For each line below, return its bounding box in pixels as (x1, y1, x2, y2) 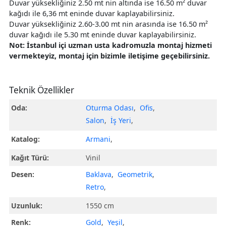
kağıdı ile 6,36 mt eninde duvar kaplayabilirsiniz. (9, 9, 175, 19)
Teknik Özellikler (9, 84, 74, 96)
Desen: (11, 169, 35, 180)
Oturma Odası (86, 103, 134, 113)
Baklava (86, 169, 112, 180)
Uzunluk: (11, 201, 43, 211)
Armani (86, 134, 111, 144)
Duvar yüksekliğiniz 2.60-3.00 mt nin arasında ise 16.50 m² (9, 19, 208, 29)
